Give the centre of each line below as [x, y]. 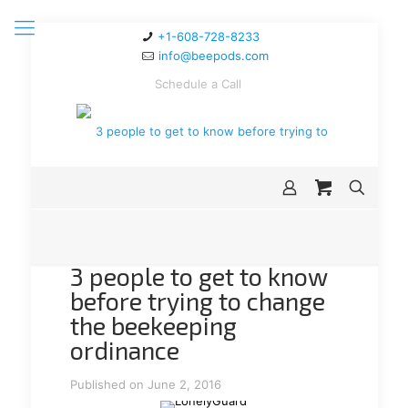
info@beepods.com [213, 56]
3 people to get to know [198, 276]
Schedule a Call [198, 84]
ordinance [124, 350]
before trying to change [197, 301]
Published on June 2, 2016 [145, 384]
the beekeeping [153, 325]
